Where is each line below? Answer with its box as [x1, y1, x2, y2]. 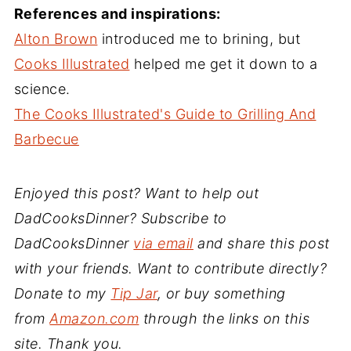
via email [133, 234, 194, 251]
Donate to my [13, 284, 111, 302]
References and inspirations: [13, 5, 221, 22]
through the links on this [139, 309, 310, 327]
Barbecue [13, 130, 79, 147]
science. [13, 80, 71, 97]
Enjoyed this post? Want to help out [13, 184, 259, 201]
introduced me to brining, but [97, 30, 301, 47]
